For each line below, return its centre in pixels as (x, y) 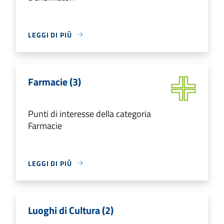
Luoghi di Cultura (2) (71, 210)
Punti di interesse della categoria (89, 113)
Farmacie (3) (54, 81)
